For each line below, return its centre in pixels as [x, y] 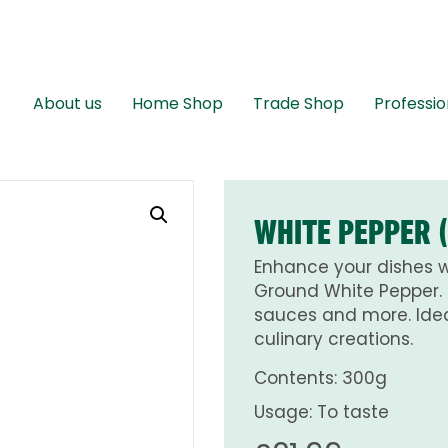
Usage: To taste [321, 411]
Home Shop [177, 104]
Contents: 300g [320, 377]
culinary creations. [333, 338]
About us [67, 104]
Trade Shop [298, 104]
